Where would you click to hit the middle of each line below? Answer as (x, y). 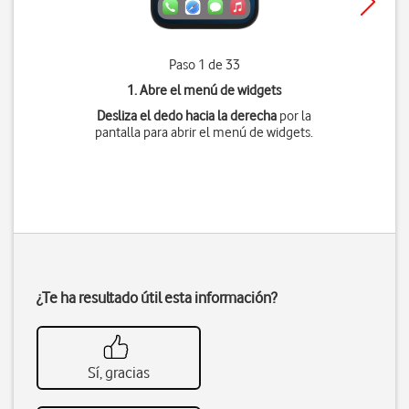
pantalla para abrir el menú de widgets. (204, 132)
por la (294, 116)
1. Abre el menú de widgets (204, 90)
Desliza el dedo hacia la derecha (187, 116)
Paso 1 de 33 (204, 65)
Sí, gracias (119, 372)
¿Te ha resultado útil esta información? (157, 298)
